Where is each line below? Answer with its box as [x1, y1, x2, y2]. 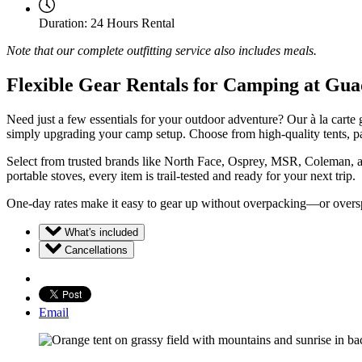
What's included [65, 226, 138, 239]
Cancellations [65, 244, 128, 257]
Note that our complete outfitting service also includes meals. [6, 43, 317, 57]
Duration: [39, 15, 87, 30]
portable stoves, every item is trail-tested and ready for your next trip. [6, 168, 356, 183]
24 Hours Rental [90, 15, 175, 30]
